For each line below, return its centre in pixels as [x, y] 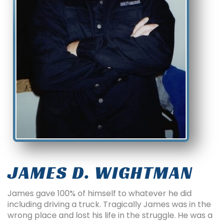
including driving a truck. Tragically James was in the [109, 205]
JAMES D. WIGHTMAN [100, 173]
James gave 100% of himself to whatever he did [100, 194]
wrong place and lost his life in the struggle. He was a [110, 216]
